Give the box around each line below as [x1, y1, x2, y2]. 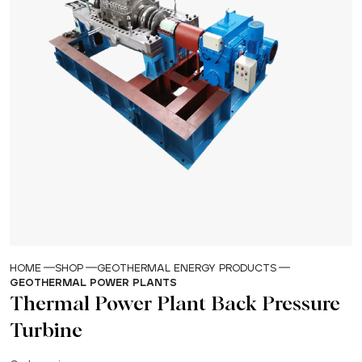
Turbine [10, 320, 82, 341]
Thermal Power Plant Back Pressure [10, 293, 340, 314]
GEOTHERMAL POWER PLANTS [10, 277, 177, 288]
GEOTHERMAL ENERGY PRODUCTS [97, 263, 276, 274]
